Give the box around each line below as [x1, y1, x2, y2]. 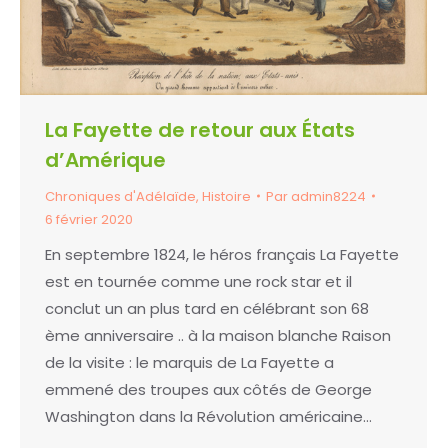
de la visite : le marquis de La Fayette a [45, 351, 334, 373]
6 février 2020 [45, 209, 133, 229]
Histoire [202, 186, 251, 206]
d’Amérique [45, 145, 166, 174]
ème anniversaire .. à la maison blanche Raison [45, 324, 391, 346]
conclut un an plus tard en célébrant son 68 [45, 297, 369, 319]
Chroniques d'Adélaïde [45, 186, 196, 206]
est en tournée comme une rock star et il [45, 270, 352, 292]
